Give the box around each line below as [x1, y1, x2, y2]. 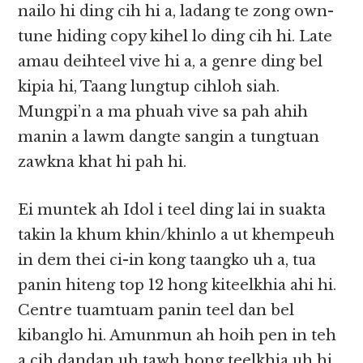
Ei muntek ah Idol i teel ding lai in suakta [18, 201, 327, 220]
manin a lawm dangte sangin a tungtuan [18, 128, 320, 147]
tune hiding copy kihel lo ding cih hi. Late [18, 28, 333, 46]
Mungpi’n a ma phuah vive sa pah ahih [18, 103, 309, 122]
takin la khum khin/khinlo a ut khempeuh [18, 226, 335, 245]
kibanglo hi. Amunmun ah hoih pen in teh [18, 327, 337, 345]
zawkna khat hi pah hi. [18, 153, 187, 172]
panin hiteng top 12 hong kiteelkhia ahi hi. [18, 276, 337, 295]
